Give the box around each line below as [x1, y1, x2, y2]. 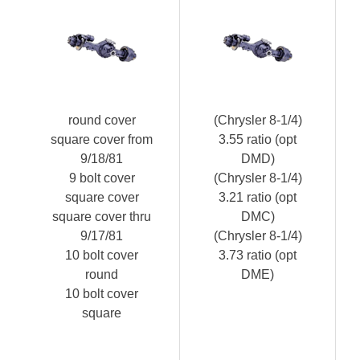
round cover [67, 112, 136, 127]
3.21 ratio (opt [219, 190, 297, 204]
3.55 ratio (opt [219, 132, 297, 146]
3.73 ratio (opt [219, 247, 297, 262]
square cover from [51, 132, 153, 146]
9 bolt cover [68, 170, 135, 185]
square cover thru [52, 209, 151, 223]
